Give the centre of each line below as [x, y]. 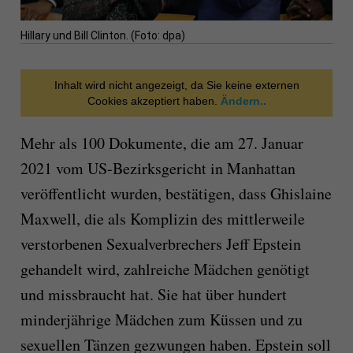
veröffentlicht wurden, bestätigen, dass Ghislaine [176, 194]
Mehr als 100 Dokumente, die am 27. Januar [162, 143]
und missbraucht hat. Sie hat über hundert [153, 295]
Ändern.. [242, 101]
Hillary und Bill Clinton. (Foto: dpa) [102, 36]
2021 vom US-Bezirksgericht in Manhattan [158, 169]
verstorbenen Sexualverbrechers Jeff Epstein [160, 244]
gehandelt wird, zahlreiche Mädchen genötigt [165, 269]
